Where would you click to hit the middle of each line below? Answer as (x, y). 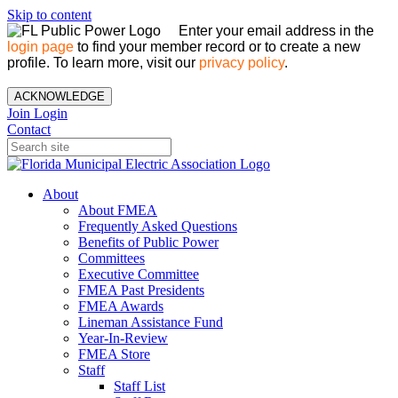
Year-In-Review (123, 338)
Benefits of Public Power (148, 242)
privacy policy (242, 63)
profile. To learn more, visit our (103, 63)
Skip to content (49, 15)
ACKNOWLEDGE (60, 96)
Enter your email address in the (276, 31)
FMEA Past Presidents (141, 290)
